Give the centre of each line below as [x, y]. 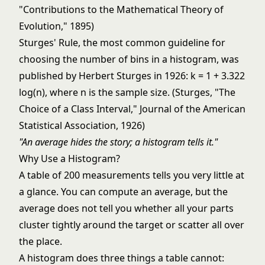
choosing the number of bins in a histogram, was [129, 59]
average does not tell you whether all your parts [126, 208]
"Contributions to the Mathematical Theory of [121, 9]
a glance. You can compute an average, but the [123, 192]
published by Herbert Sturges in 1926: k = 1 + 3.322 [132, 76]
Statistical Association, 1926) [82, 125]
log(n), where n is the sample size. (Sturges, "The [127, 92]
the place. [41, 241]
